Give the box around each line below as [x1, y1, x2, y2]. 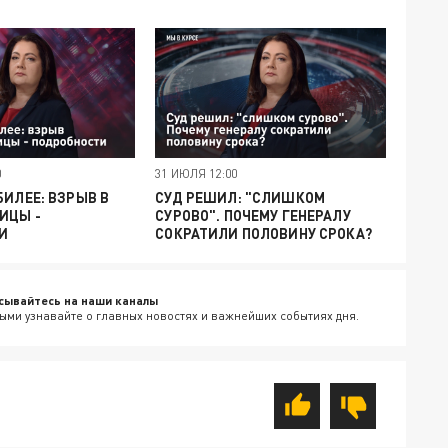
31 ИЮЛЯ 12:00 [155, 165, 237, 181]
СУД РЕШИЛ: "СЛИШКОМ [155, 188, 325, 206]
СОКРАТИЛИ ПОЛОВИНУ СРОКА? [155, 224, 372, 242]
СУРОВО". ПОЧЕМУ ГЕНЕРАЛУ [155, 206, 351, 224]
